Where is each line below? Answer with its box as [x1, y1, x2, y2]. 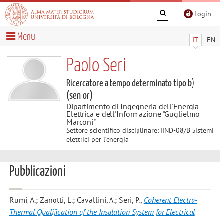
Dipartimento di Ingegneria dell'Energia [66, 101, 199, 111]
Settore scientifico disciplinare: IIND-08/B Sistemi [66, 125, 214, 135]
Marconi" [66, 116, 96, 127]
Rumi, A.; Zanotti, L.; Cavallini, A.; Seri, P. [9, 195, 140, 205]
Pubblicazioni [9, 165, 66, 179]
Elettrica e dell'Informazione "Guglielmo [66, 109, 200, 119]
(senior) [66, 90, 93, 101]
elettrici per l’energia [66, 135, 129, 144]
